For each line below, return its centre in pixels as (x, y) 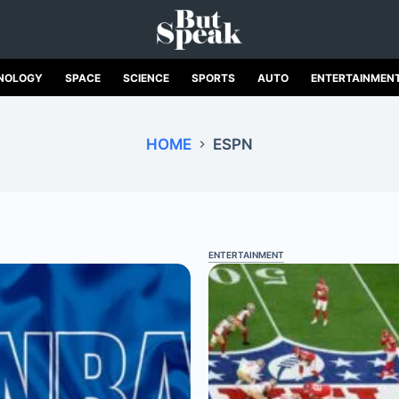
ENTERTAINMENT (246, 255)
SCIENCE (146, 77)
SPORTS (213, 77)
